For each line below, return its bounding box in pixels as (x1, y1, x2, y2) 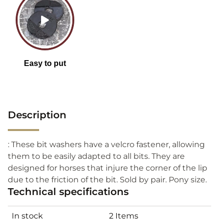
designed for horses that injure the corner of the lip (8, 163, 207, 173)
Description (8, 109, 66, 121)
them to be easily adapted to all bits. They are (8, 151, 185, 161)
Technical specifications (8, 185, 129, 197)
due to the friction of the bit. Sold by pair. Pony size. (8, 175, 207, 184)
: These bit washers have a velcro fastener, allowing (8, 139, 205, 149)
